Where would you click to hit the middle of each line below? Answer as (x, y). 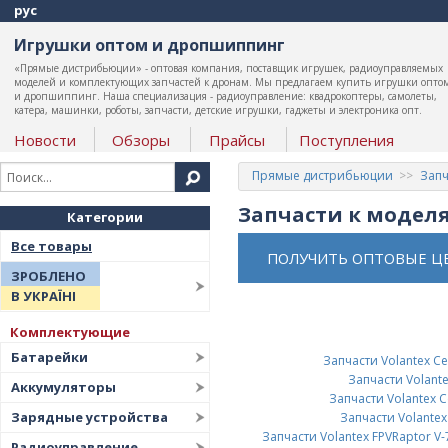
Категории (105, 217)
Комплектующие (70, 332)
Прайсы (236, 140)
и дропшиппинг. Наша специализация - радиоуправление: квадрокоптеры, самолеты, (225, 96)
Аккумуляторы (63, 387)
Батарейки (49, 357)
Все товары (51, 246)
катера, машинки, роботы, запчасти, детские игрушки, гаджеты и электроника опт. (217, 110)
